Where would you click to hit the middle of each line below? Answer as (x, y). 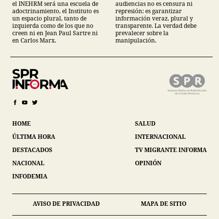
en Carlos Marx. (34, 41)
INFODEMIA (30, 176)
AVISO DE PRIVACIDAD (66, 204)
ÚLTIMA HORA (34, 137)
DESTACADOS (32, 150)
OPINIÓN (148, 163)
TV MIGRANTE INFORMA (171, 150)
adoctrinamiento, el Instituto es (55, 11)
